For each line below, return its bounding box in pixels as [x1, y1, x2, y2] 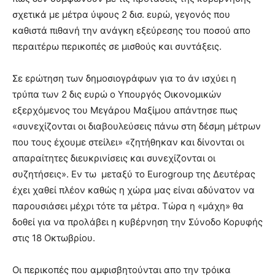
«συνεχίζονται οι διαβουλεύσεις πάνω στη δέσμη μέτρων [12, 120, 261, 132]
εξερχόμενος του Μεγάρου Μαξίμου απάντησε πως [12, 104, 238, 116]
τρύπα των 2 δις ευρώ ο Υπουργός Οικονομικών [12, 88, 222, 100]
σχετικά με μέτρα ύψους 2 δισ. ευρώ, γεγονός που [12, 9, 230, 20]
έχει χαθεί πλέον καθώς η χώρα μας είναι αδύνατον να [12, 184, 255, 196]
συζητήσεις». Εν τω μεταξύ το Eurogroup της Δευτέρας [12, 168, 255, 180]
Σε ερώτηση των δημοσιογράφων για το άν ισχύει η [12, 72, 236, 84]
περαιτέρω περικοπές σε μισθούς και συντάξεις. [12, 41, 222, 52]
